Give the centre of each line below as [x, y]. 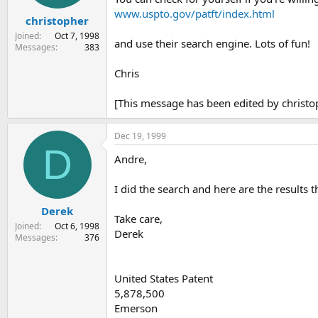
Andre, [131, 159]
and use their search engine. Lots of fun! [212, 43]
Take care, [138, 218]
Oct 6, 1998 [77, 226]
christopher [57, 21]
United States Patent [164, 278]
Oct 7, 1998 [77, 36]
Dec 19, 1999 [140, 136]
